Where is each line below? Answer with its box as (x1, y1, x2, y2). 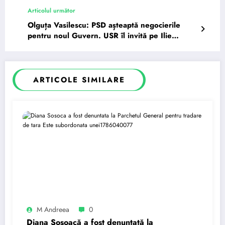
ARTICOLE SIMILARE (33, 74, 125, 85)
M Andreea (37, 204, 69, 214)
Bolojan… (28, 40, 61, 52)
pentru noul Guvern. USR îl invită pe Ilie (28, 30, 172, 41)
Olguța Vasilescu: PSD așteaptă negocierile (28, 19, 180, 31)
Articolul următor (28, 6, 75, 15)
